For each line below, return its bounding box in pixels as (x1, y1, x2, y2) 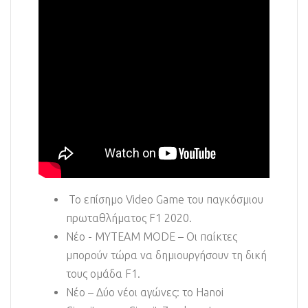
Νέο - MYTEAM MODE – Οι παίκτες (66, 230, 237, 243)
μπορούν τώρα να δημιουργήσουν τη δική (66, 249, 267, 262)
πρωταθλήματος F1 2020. (66, 212, 192, 225)
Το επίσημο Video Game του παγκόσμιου (66, 193, 263, 206)
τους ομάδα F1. (66, 267, 140, 280)
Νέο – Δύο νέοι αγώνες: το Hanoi (66, 286, 223, 299)
